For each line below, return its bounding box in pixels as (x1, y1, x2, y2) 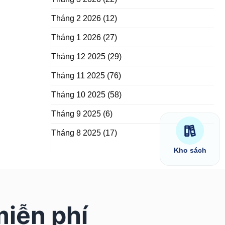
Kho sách (173, 146, 206, 154)
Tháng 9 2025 (51, 109, 101, 119)
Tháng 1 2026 (51, 33, 101, 42)
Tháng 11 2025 (51, 71, 105, 80)
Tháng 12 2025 (51, 52, 105, 61)
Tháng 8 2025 (51, 129, 101, 138)
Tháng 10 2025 (51, 90, 105, 99)
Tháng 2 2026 (51, 14, 101, 23)
